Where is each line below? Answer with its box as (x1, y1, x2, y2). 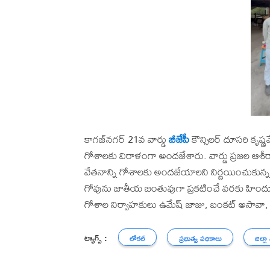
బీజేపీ (169, 128, 189, 149)
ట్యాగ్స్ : (84, 229, 107, 246)
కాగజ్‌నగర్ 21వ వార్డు (84, 128, 169, 149)
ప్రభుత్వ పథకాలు (178, 232, 222, 245)
